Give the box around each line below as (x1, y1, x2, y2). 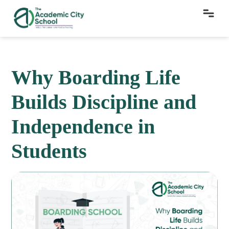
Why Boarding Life (11, 66, 181, 89)
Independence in (11, 115, 155, 138)
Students (11, 140, 87, 163)
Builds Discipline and (11, 90, 197, 113)
